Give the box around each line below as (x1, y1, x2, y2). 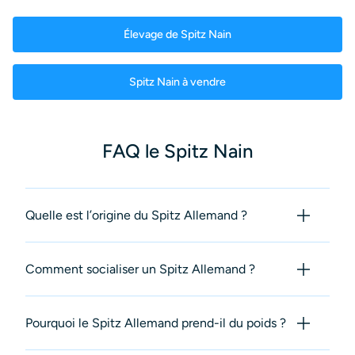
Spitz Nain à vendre (129, 74, 226, 90)
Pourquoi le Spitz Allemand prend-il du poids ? (25, 315, 286, 331)
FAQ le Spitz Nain (102, 139, 253, 163)
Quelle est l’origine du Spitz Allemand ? (25, 208, 247, 223)
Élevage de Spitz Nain (124, 27, 231, 42)
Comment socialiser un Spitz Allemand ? (25, 261, 255, 277)
